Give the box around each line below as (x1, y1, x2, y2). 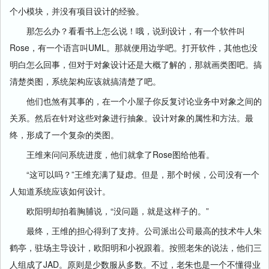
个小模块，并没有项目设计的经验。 (10, 5, 144, 17)
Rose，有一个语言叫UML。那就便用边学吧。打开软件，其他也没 (10, 41, 258, 53)
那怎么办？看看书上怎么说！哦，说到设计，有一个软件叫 (10, 25, 245, 37)
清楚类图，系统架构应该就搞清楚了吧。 (10, 75, 161, 87)
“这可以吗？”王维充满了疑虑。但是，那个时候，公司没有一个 (10, 168, 259, 180)
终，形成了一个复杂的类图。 (10, 128, 119, 141)
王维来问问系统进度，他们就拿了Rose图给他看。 (10, 148, 214, 160)
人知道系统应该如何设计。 (10, 185, 110, 197)
